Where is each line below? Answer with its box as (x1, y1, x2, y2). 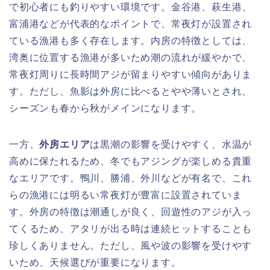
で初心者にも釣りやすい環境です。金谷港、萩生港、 (9, 2, 253, 13)
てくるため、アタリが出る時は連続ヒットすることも (9, 224, 253, 234)
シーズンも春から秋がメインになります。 (9, 103, 202, 114)
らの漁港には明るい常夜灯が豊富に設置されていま (9, 190, 242, 201)
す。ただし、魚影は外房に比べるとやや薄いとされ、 (9, 86, 253, 97)
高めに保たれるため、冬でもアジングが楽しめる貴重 (9, 156, 253, 167)
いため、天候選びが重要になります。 (9, 257, 181, 268)
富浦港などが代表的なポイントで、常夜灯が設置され (9, 19, 253, 30)
